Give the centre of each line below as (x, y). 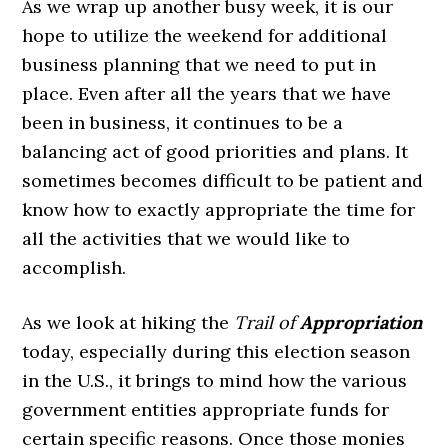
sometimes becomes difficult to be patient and (223, 180)
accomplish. (74, 267)
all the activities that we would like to (186, 238)
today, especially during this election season (216, 351)
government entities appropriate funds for (206, 409)
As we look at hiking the (128, 322)
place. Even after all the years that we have (207, 93)
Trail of (267, 322)
